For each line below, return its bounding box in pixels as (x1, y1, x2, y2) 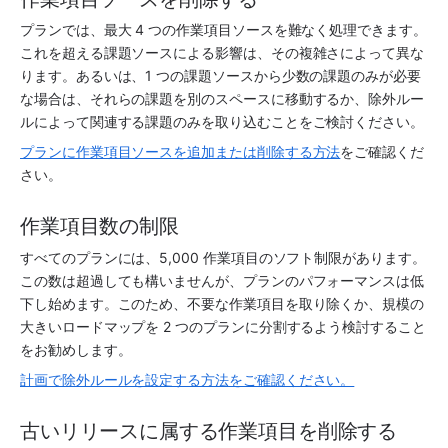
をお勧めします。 (20, 340, 132, 358)
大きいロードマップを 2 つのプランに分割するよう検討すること (20, 317, 426, 335)
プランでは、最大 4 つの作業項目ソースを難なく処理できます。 (20, 21, 427, 39)
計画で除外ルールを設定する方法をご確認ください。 (20, 370, 355, 388)
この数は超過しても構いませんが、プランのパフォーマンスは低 (20, 271, 424, 289)
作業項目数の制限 (20, 214, 179, 239)
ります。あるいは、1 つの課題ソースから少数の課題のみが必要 (20, 67, 421, 85)
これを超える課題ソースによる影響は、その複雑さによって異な (20, 44, 424, 62)
